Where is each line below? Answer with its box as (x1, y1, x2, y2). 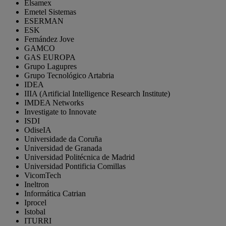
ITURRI (24, 216, 51, 225)
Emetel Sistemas (24, 7, 76, 16)
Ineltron (24, 180, 49, 189)
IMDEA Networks (24, 98, 84, 107)
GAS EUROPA (24, 52, 76, 62)
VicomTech (24, 171, 61, 180)
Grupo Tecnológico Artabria (24, 71, 114, 80)
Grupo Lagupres (24, 62, 77, 71)
